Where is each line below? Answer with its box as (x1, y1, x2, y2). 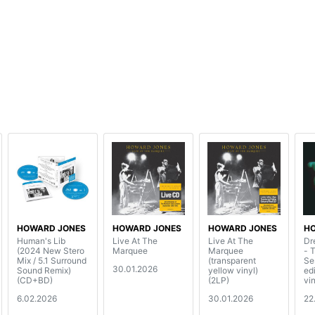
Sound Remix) (17, 265, 71, 276)
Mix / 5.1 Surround (17, 255, 86, 266)
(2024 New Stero (17, 245, 84, 257)
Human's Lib (17, 236, 65, 247)
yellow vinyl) (208, 265, 258, 276)
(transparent (208, 255, 256, 266)
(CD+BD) (17, 275, 53, 286)
